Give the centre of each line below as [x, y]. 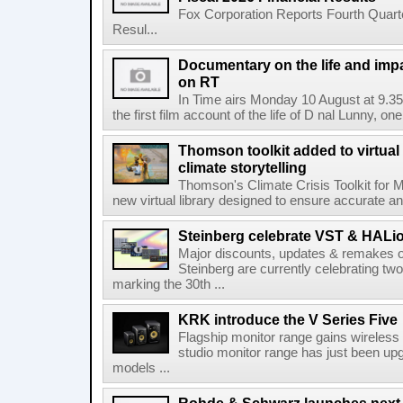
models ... [141, 368]
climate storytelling [242, 167]
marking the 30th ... [169, 284]
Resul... [135, 30]
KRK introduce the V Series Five [288, 319]
